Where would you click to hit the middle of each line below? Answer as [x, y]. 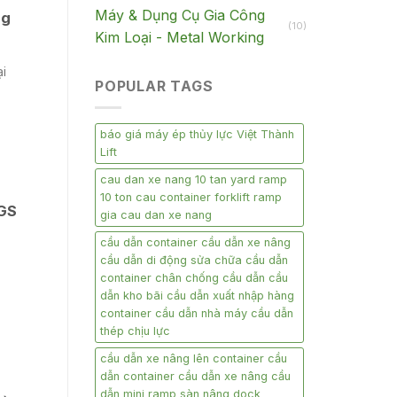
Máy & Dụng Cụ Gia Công [180, 15]
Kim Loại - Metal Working [179, 37]
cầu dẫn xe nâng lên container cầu [194, 359]
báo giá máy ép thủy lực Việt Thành [197, 135]
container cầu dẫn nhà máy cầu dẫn [197, 314]
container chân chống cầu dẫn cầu [194, 278]
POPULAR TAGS [154, 86]
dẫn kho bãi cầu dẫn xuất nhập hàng [197, 296]
